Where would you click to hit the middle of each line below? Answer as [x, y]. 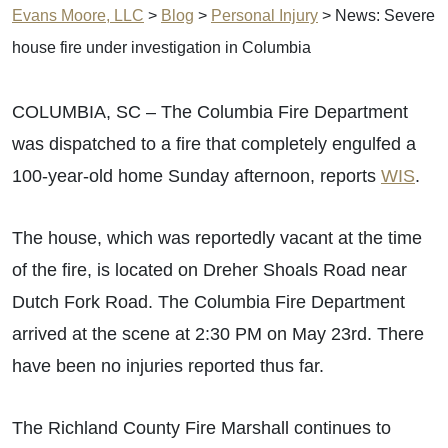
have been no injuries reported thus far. [168, 366]
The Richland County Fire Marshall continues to [201, 428]
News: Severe [385, 15]
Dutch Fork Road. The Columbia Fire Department [208, 302]
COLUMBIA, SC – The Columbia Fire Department [210, 112]
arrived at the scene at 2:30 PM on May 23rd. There [218, 334]
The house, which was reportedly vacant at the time [217, 238]
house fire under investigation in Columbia [161, 47]
